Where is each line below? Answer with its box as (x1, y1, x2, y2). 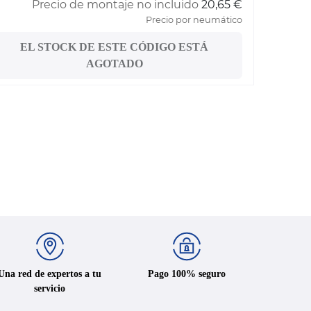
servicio (34, 283, 66, 294)
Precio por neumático (146, 15, 242, 26)
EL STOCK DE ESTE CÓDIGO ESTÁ (20, 41, 209, 53)
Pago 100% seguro (148, 268, 226, 279)
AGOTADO (85, 58, 143, 70)
